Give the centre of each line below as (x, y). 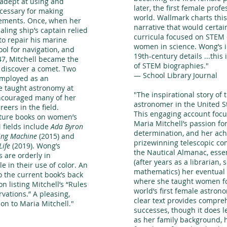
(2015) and (56, 136)
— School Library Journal (176, 75)
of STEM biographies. (170, 66)
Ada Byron (67, 126)
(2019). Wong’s (35, 146)
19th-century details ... (172, 56)
